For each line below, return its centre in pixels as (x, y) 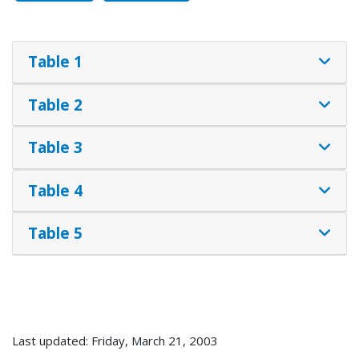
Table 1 (55, 62)
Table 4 (55, 190)
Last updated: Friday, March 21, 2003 (115, 340)
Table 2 (55, 104)
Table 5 (55, 233)
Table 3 (55, 147)
